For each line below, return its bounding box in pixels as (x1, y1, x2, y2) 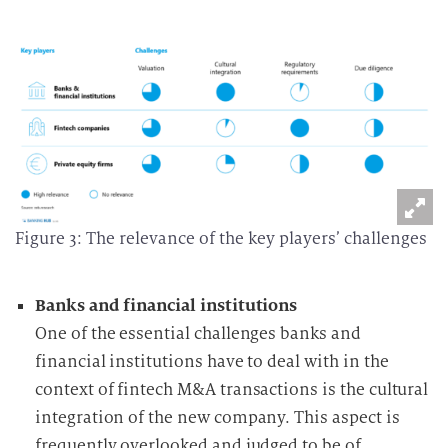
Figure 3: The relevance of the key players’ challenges (15, 228, 427, 249)
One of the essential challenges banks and (35, 323, 361, 344)
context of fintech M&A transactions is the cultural (35, 379, 429, 400)
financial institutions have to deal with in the (35, 351, 389, 372)
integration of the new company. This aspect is (35, 407, 400, 428)
